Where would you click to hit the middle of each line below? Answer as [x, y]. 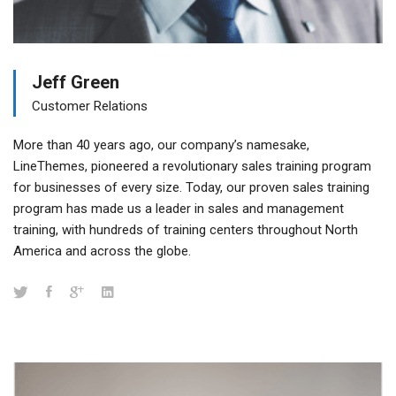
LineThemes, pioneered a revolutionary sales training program [192, 167]
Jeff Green [76, 83]
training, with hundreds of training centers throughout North [186, 230]
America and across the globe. [102, 251]
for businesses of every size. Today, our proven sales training [191, 188]
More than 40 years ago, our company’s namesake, [161, 145]
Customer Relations [90, 107]
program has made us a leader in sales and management [179, 209]
